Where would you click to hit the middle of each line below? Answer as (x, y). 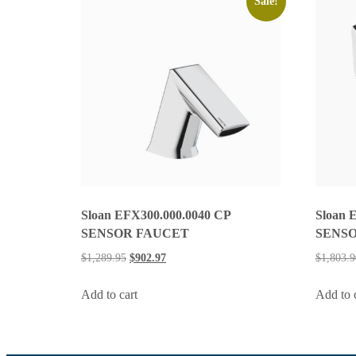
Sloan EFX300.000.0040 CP (156, 215)
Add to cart (109, 295)
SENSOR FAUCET (135, 234)
